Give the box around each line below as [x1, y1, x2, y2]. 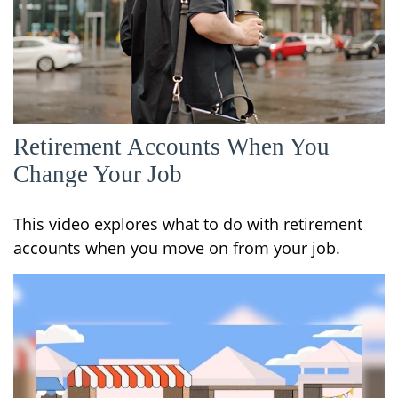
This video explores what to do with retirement [13, 213, 362, 235]
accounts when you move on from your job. [13, 237, 340, 259]
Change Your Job [13, 161, 182, 188]
